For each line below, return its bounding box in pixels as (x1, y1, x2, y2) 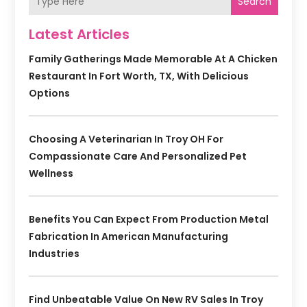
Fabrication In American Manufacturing (29, 230, 229, 244)
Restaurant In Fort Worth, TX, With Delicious (29, 69, 249, 84)
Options (29, 86, 71, 101)
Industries (29, 247, 80, 261)
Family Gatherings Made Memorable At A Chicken (29, 52, 278, 66)
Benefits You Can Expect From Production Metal (29, 212, 269, 227)
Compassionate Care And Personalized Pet (29, 149, 247, 164)
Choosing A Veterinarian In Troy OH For (29, 132, 224, 147)
